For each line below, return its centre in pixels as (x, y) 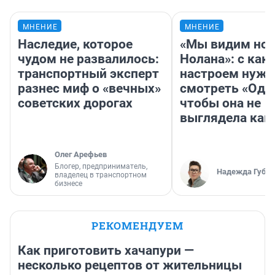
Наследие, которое (75, 45)
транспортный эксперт (88, 74)
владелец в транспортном (101, 175)
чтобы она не (220, 103)
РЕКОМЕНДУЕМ (137, 226)
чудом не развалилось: (88, 59)
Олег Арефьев (81, 155)
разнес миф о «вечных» (89, 89)
